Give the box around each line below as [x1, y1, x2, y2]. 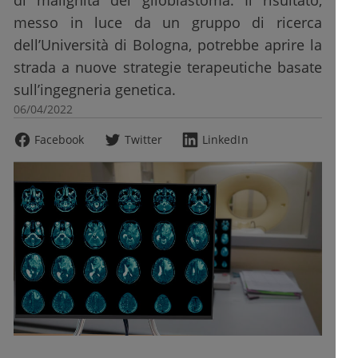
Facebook [34, 132, 85, 147]
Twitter [124, 132, 163, 147]
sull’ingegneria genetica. [14, 80, 176, 99]
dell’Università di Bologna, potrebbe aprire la [14, 35, 322, 54]
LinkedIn [202, 132, 249, 147]
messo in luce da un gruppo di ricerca [14, 13, 322, 32]
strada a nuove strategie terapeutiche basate [14, 58, 322, 77]
